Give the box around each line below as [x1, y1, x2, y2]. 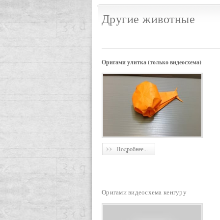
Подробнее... [116, 145, 148, 153]
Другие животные [102, 11, 195, 27]
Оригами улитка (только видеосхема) [102, 58, 201, 66]
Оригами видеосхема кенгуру [102, 188, 187, 196]
